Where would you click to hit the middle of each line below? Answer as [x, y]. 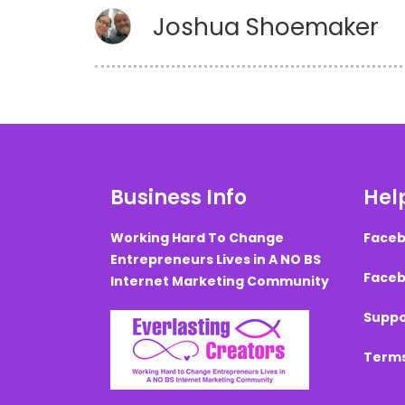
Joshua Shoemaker [266, 27]
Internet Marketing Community [220, 281]
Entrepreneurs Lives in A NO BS [216, 259]
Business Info [179, 198]
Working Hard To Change [197, 238]
